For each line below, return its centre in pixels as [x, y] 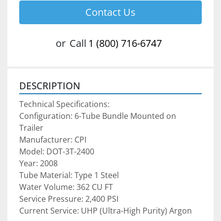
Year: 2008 [38, 164]
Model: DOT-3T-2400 [57, 152]
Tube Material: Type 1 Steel [69, 175]
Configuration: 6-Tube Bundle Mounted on [98, 116]
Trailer [31, 128]
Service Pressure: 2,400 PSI [69, 199]
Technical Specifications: [64, 104]
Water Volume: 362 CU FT [66, 187]
